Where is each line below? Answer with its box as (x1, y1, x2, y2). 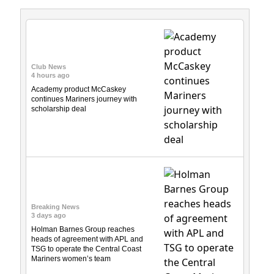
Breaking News (31, 203, 80, 210)
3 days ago (31, 212, 66, 219)
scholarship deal (31, 105, 86, 113)
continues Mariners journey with (31, 95, 137, 103)
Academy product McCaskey (31, 85, 126, 94)
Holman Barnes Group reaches (31, 225, 135, 234)
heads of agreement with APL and (31, 235, 143, 243)
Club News (31, 63, 66, 70)
